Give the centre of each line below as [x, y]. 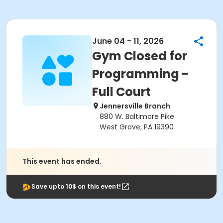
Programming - [140, 74]
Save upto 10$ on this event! [76, 186]
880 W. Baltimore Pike [137, 116]
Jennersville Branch [135, 106]
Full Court [121, 92]
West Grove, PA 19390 [137, 127]
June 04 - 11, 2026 [128, 41]
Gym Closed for [140, 56]
